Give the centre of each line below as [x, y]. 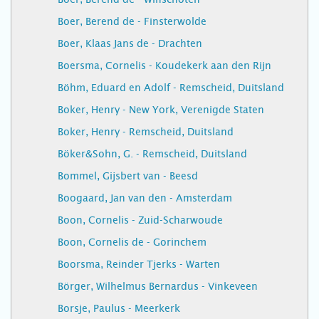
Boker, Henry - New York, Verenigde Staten [161, 110]
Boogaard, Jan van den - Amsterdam [145, 198]
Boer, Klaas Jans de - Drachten [130, 43]
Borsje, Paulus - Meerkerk [119, 308]
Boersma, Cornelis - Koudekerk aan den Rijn [164, 66]
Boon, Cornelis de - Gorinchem [132, 242]
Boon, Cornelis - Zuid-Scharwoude [140, 220]
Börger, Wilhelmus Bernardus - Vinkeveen [158, 286]
